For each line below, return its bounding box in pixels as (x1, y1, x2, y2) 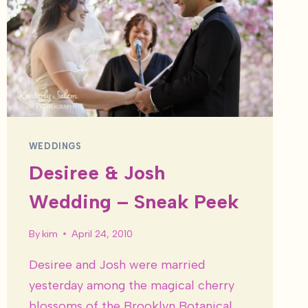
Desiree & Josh (28, 160, 165, 184)
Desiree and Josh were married (28, 256, 205, 272)
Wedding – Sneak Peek (28, 189, 239, 213)
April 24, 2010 (71, 227, 133, 240)
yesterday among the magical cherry (28, 277, 234, 293)
